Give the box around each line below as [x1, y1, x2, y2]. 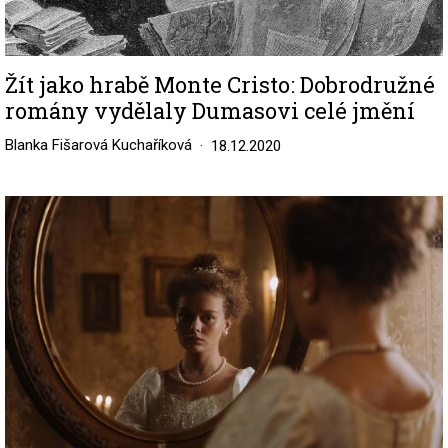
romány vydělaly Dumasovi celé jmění [5, 96, 415, 126]
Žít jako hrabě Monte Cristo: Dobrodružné [5, 70, 435, 100]
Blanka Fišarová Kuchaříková [5, 136, 192, 155]
